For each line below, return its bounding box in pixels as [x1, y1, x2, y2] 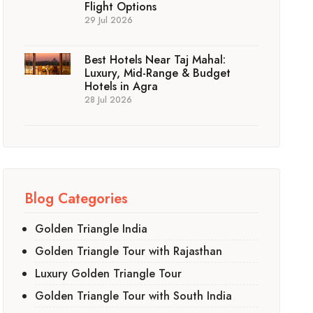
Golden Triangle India [35, 221, 148, 237]
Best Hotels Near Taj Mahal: [85, 52, 226, 68]
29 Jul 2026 [85, 14, 133, 27]
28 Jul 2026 [85, 94, 133, 106]
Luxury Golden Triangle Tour [35, 265, 182, 282]
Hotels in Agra [85, 78, 159, 94]
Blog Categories [24, 189, 129, 209]
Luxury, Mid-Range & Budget [85, 65, 231, 81]
